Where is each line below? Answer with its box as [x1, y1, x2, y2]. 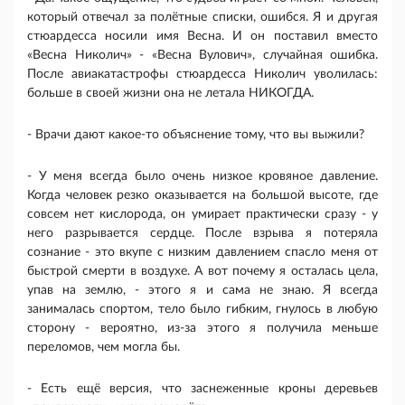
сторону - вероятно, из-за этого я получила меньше [27, 322, 378, 335]
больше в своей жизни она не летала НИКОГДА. [27, 87, 314, 100]
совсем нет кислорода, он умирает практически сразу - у [27, 208, 378, 221]
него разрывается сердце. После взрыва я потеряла [27, 227, 378, 240]
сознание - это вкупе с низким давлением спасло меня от [27, 246, 378, 259]
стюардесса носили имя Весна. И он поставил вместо [27, 30, 378, 43]
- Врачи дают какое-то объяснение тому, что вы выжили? [27, 128, 364, 142]
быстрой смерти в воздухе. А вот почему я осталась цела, [27, 265, 378, 278]
